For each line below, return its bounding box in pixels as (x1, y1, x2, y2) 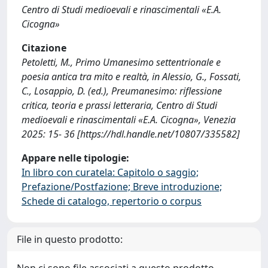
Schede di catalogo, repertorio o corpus (22, 194, 202, 208)
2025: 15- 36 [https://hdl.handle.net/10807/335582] (22, 127, 240, 141)
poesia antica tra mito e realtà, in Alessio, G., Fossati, (22, 69, 241, 83)
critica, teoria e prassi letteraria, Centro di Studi (22, 98, 217, 112)
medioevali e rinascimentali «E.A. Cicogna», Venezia (22, 112, 236, 126)
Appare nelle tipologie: (22, 151, 129, 165)
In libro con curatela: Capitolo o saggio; (22, 165, 199, 179)
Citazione (22, 41, 66, 54)
